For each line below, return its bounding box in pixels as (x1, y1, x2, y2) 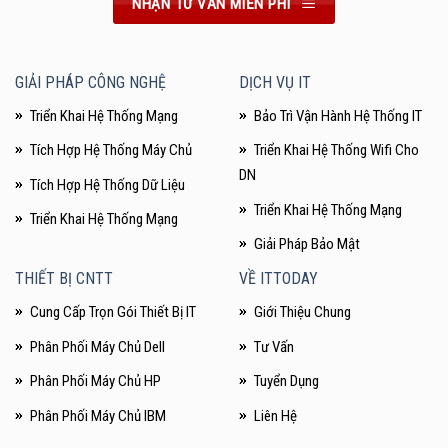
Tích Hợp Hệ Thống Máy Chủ (30, 141, 192, 160)
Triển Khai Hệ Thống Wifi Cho (254, 141, 419, 160)
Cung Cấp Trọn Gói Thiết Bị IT (30, 302, 196, 321)
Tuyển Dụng (254, 372, 319, 391)
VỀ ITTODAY (239, 268, 318, 288)
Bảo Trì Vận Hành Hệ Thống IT (254, 106, 422, 125)
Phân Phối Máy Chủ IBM (30, 406, 166, 425)
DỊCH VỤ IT (239, 72, 311, 92)
